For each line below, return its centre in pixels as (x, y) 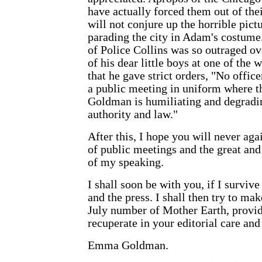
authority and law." (133, 114)
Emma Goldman (127, 245)
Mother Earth (194, 210)
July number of (125, 210)
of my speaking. (126, 162)
